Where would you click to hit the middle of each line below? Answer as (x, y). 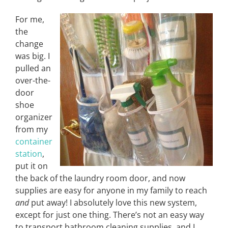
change (29, 44)
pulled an (33, 68)
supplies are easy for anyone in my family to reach (111, 190)
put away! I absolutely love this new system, (113, 203)
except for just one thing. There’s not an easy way (110, 215)
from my (32, 129)
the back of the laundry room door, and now (100, 178)
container (34, 141)
